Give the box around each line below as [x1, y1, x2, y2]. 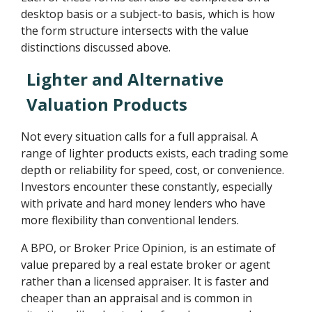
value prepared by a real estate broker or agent [21, 256, 271, 272]
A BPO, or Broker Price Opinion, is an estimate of [21, 240, 276, 256]
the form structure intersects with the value [21, 22, 249, 38]
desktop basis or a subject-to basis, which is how [21, 6, 275, 22]
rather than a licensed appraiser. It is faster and [21, 273, 270, 289]
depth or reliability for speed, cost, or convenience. [21, 162, 285, 178]
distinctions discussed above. [21, 39, 171, 55]
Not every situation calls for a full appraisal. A [21, 128, 258, 144]
